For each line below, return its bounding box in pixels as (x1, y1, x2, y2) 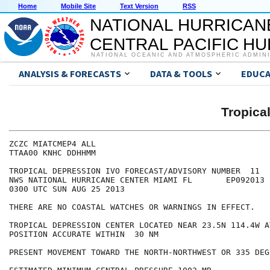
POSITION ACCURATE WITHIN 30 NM (9, 230, 159, 239)
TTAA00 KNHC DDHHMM (9, 148, 96, 158)
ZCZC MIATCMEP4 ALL (9, 139, 96, 149)
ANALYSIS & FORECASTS (19, 67, 121, 80)
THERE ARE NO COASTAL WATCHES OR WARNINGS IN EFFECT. (9, 202, 255, 212)
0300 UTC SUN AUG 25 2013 (9, 184, 125, 194)
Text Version (120, 2, 159, 10)
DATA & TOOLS (150, 67, 212, 80)
